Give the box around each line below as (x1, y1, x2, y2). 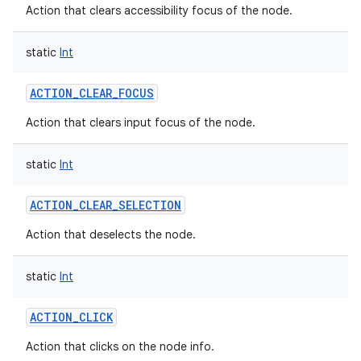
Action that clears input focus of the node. (26, 115, 255, 130)
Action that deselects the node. (26, 227, 196, 242)
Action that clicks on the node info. (26, 339, 214, 354)
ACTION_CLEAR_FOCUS (30, 85, 154, 101)
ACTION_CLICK (30, 309, 113, 325)
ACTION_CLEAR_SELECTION (30, 197, 181, 213)
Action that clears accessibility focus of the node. (26, 3, 293, 18)
